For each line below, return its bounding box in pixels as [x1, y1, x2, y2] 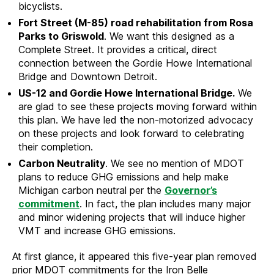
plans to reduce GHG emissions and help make [18, 171, 229, 183]
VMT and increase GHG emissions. [18, 224, 176, 237]
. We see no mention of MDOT [105, 157, 244, 170]
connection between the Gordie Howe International [18, 57, 252, 70]
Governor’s [165, 184, 217, 197]
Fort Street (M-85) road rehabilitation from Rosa [18, 17, 253, 29]
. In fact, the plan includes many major [80, 198, 251, 210]
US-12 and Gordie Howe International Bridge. [18, 87, 235, 100]
